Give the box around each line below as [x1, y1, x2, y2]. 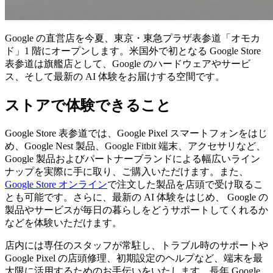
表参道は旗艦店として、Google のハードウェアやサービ [5, 58, 250, 69]
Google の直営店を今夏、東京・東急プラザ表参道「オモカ [5, 33, 260, 44]
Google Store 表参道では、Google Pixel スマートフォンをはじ [5, 128, 268, 139]
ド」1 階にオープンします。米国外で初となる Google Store [5, 46, 261, 57]
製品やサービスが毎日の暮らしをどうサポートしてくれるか [5, 205, 268, 216]
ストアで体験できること [5, 97, 171, 114]
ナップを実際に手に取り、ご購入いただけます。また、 [5, 166, 249, 177]
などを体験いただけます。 [5, 218, 122, 229]
